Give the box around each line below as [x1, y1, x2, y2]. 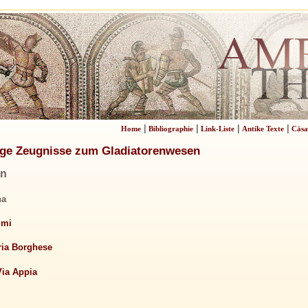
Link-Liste [200, 124, 234, 133]
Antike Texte [241, 124, 284, 133]
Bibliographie [148, 124, 193, 133]
